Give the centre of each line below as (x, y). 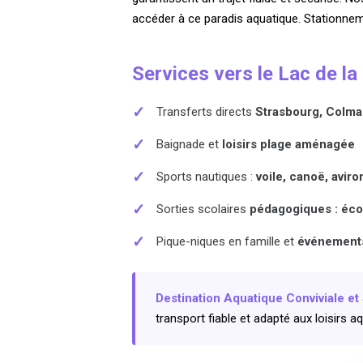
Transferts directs (206, 111)
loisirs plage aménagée (289, 144)
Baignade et (190, 144)
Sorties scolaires (203, 209)
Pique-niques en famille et (227, 241)
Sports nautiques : (207, 176)
